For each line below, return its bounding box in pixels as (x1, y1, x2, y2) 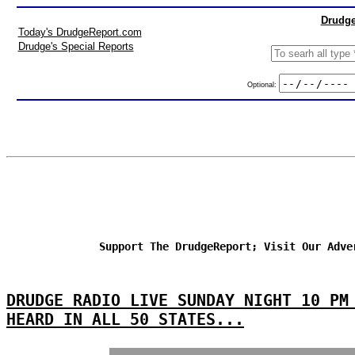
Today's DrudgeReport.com (17, 26, 142, 38)
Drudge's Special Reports (17, 40, 134, 52)
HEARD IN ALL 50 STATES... (6, 310, 244, 329)
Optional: (246, 80, 279, 89)
